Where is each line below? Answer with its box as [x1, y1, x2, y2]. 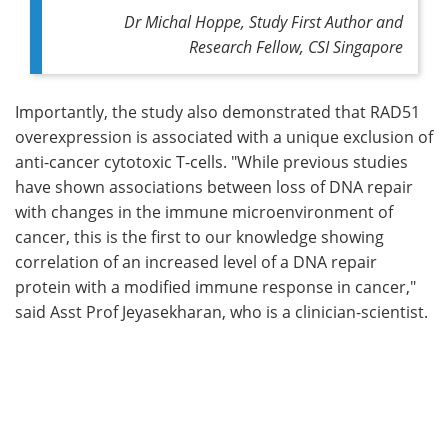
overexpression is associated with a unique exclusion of [15, 125, 433, 147]
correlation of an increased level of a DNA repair [15, 250, 377, 272]
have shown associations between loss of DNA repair [15, 175, 413, 197]
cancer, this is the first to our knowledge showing [15, 225, 384, 247]
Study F [249, 10, 299, 32]
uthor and [334, 10, 403, 32]
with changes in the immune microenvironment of [15, 200, 393, 222]
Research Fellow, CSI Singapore [189, 35, 403, 57]
